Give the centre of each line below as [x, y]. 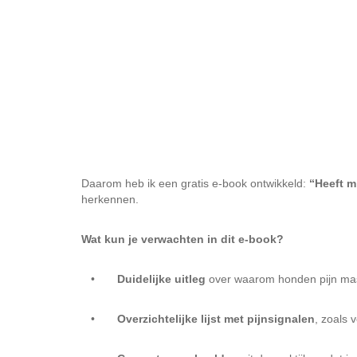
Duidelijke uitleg [161, 279]
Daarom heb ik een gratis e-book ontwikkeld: [195, 183]
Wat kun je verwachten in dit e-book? [182, 239]
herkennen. [110, 199]
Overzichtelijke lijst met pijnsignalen [216, 319]
